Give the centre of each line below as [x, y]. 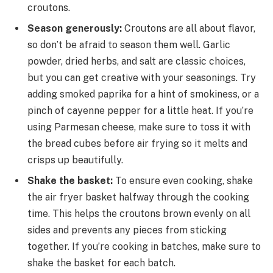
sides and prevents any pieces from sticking [127, 230]
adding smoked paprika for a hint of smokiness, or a [143, 94]
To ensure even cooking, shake [183, 181]
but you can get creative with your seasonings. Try [142, 78]
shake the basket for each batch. [101, 263]
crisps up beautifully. [75, 160]
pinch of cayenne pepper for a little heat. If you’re [140, 111]
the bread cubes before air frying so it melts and [137, 144]
